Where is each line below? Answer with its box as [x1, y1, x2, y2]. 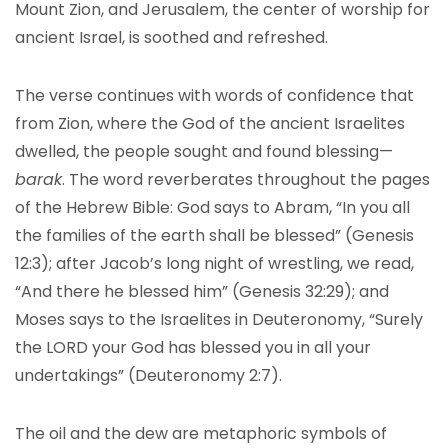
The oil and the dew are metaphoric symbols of [15, 422, 387, 445]
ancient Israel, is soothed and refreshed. [15, 26, 328, 49]
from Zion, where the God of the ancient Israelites [15, 112, 405, 135]
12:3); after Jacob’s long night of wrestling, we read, [15, 252, 414, 275]
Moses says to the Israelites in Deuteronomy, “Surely [15, 308, 423, 331]
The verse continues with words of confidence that [15, 84, 414, 107]
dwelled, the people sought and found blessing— [15, 140, 393, 163]
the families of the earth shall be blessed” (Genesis [15, 224, 414, 247]
